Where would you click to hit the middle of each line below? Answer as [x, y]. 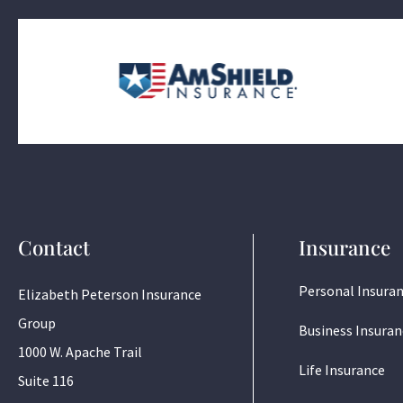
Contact [54, 247]
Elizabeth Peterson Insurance [110, 294]
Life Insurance [342, 369]
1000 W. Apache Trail [80, 351]
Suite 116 [46, 380]
